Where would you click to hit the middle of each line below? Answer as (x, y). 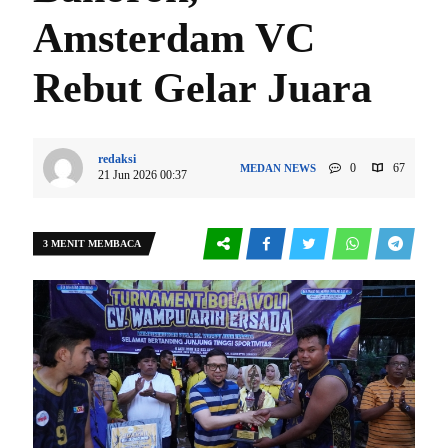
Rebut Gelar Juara (202, 87)
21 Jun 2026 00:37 (142, 174)
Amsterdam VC (174, 37)
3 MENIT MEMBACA (92, 243)
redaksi (117, 158)
